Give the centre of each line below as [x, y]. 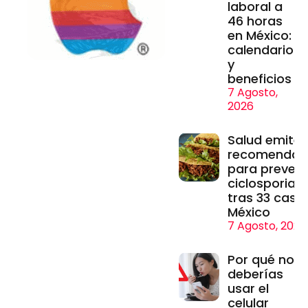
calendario [260, 50]
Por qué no [261, 260]
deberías [255, 274]
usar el [248, 289]
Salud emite [264, 140]
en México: [259, 36]
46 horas [255, 21]
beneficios [259, 79]
